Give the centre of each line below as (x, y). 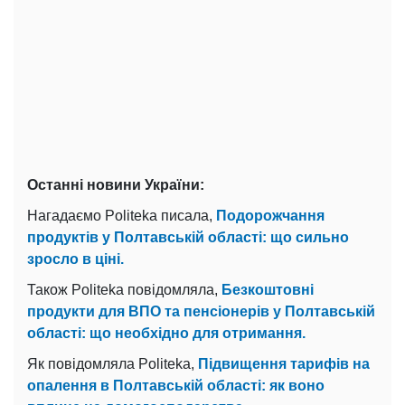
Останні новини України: (116, 184)
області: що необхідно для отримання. (166, 333)
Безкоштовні (268, 289)
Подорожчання (270, 215)
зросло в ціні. (75, 259)
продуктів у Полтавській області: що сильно (188, 237)
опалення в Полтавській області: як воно (176, 385)
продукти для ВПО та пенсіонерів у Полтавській (201, 311)
